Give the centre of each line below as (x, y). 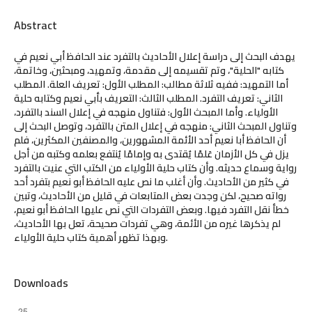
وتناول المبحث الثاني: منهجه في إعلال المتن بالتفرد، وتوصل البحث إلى (155, 126)
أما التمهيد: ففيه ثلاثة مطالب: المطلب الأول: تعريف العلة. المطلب (151, 85)
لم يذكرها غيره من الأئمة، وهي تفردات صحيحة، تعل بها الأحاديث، (147, 224)
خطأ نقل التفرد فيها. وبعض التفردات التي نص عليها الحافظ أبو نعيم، (151, 210)
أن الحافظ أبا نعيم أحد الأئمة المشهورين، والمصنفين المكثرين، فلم (150, 140)
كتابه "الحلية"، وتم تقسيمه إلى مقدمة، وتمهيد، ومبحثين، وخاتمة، (149, 71)
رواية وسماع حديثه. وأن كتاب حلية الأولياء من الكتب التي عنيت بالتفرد (155, 168)
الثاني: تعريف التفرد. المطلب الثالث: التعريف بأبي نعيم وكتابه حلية (148, 99)
